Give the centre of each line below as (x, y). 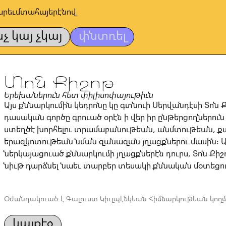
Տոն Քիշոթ (59, 83)
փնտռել (102, 36)
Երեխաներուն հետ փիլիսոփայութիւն (79, 95)
